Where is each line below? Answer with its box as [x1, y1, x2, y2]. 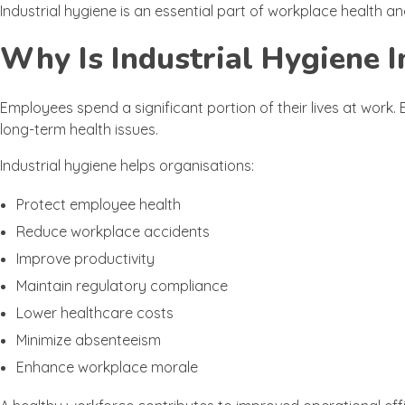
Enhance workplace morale [15, 358, 198, 377]
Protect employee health [15, 195, 181, 214]
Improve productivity [15, 250, 155, 268]
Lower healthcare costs [15, 304, 174, 323]
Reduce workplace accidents [15, 222, 210, 241]
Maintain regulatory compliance [15, 277, 228, 296]
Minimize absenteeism [15, 331, 161, 350]
